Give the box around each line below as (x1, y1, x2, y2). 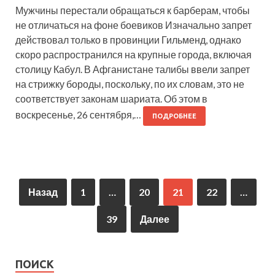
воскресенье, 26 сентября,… (15, 108, 143, 120)
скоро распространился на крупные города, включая (15, 48, 252, 60)
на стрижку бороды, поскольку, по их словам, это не (15, 77, 244, 90)
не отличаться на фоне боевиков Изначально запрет (15, 18, 252, 31)
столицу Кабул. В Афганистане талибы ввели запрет (15, 63, 250, 75)
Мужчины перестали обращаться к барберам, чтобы (15, 4, 250, 16)
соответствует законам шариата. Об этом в (15, 92, 207, 104)
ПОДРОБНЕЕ (152, 112, 196, 120)
